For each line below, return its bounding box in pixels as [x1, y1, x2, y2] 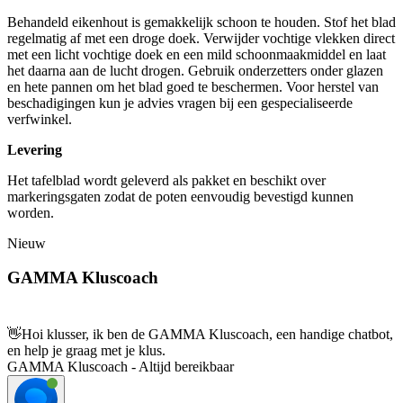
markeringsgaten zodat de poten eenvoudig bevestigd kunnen [7, 188, 354, 204]
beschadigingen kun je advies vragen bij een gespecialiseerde [7, 94, 353, 111]
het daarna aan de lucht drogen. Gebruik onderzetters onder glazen [7, 62, 383, 78]
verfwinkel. [7, 111, 72, 127]
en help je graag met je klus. [7, 343, 166, 359]
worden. [7, 204, 54, 220]
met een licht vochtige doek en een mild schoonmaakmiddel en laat [7, 46, 386, 62]
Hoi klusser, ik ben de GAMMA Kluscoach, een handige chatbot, [22, 327, 393, 343]
